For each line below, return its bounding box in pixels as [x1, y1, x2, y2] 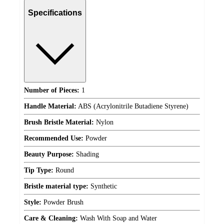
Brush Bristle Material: [24, 118, 94, 126]
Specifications [28, 8, 82, 17]
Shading [74, 150, 99, 158]
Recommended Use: [24, 134, 83, 142]
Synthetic [88, 182, 117, 190]
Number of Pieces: [24, 86, 79, 94]
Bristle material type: [24, 182, 88, 190]
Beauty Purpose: [24, 150, 74, 158]
